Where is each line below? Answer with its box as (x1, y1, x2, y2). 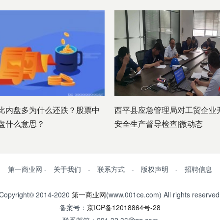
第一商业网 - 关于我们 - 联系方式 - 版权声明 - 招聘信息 (8, 164, 212, 174)
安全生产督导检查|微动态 (114, 118, 203, 129)
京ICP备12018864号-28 (87, 202, 161, 212)
